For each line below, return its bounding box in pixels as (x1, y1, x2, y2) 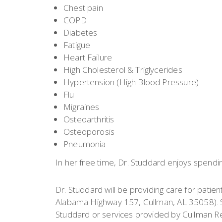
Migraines (63, 101, 100, 112)
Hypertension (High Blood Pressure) (63, 76, 199, 88)
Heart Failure (63, 52, 112, 63)
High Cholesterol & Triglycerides (63, 64, 182, 75)
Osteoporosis (63, 126, 115, 137)
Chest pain (63, 2, 103, 13)
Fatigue (63, 39, 91, 51)
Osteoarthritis (63, 113, 114, 125)
